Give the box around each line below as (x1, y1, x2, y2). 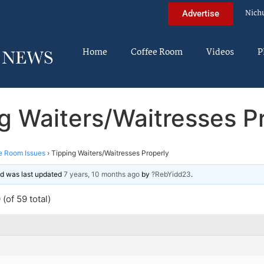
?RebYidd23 (151, 169, 191, 179)
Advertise (182, 8, 219, 19)
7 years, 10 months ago (64, 169, 140, 179)
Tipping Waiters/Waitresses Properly (51, 148, 169, 157)
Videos (206, 45, 234, 60)
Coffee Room (131, 45, 183, 60)
